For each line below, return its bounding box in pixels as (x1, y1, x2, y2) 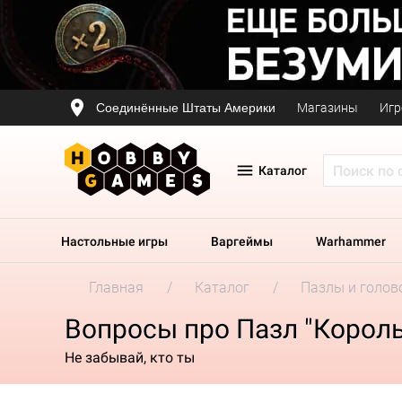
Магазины (297, 100, 358, 115)
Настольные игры (61, 234, 168, 249)
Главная (89, 279, 144, 296)
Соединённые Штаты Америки (96, 100, 275, 115)
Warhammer (316, 234, 386, 249)
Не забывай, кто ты (65, 348, 195, 366)
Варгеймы (211, 234, 273, 249)
